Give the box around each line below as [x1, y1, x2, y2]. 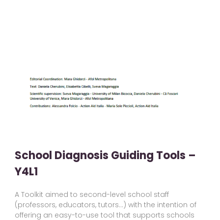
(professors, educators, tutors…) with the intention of [15, 200, 196, 210]
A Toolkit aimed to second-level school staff [15, 190, 169, 200]
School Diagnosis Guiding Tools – [15, 148, 196, 164]
